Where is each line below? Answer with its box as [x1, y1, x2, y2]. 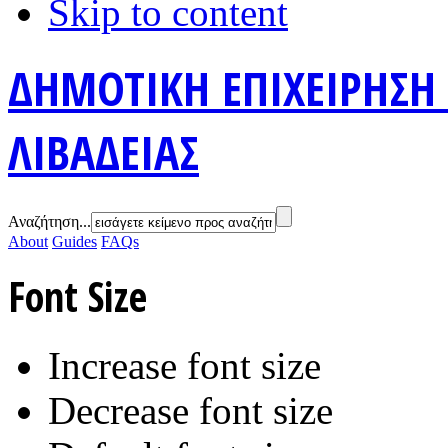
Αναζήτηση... [8, 212, 91, 230]
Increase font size [48, 344, 321, 388]
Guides [52, 232, 97, 250]
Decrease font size [48, 389, 333, 433]
